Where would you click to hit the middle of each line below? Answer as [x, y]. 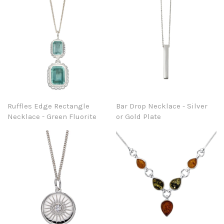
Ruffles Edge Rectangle [48, 106]
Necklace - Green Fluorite [52, 116]
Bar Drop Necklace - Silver [162, 106]
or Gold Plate [139, 116]
